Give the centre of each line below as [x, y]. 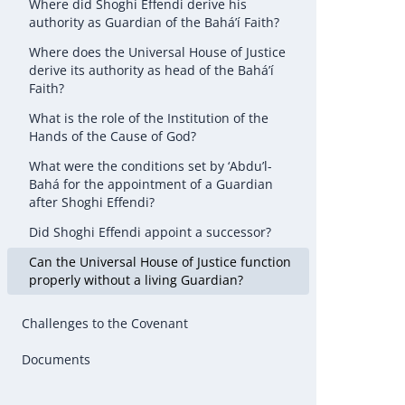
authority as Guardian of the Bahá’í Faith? [154, 22]
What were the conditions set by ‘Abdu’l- [151, 166]
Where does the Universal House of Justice [157, 52]
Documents [56, 359]
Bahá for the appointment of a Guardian [151, 184]
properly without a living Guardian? [136, 280]
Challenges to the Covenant [105, 323]
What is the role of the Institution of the [149, 118]
